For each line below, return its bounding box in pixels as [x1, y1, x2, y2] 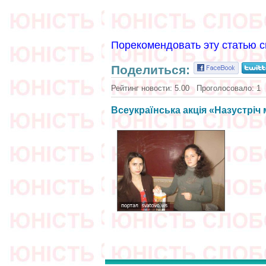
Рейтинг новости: [111, 84, 175, 93]
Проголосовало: [197, 84, 256, 93]
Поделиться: [111, 63, 194, 77]
